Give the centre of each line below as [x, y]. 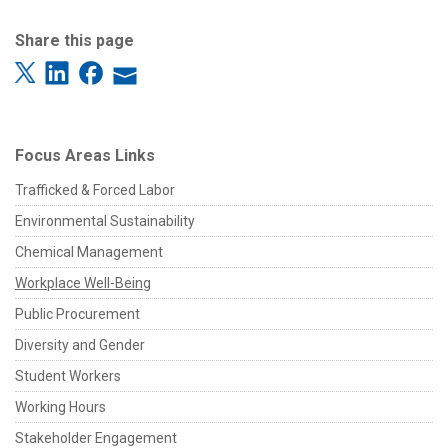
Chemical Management [89, 251]
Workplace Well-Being [83, 282]
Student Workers [68, 375]
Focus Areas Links [85, 155]
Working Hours [60, 406]
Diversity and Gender [80, 344]
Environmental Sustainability [105, 220]
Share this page [74, 41]
